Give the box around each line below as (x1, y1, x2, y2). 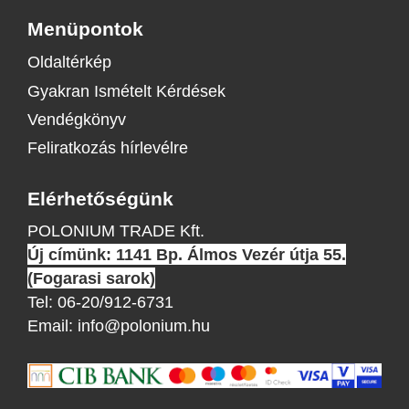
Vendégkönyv (26, 108, 126, 130)
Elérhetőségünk (26, 185, 173, 212)
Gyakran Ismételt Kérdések (26, 79, 225, 101)
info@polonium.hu (77, 314, 210, 336)
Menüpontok (26, 15, 143, 41)
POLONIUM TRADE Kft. (26, 219, 204, 241)
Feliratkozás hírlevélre (26, 137, 188, 159)
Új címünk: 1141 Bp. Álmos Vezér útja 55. (26, 243, 346, 265)
